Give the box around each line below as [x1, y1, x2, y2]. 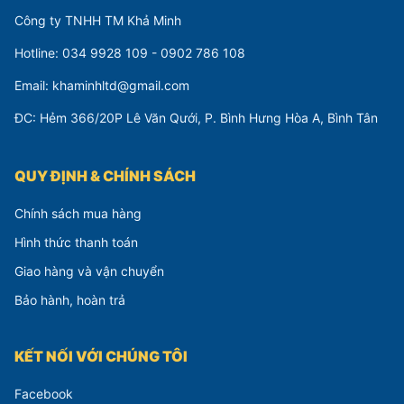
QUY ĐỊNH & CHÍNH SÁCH [14, 167, 196, 186]
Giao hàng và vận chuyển [14, 263, 164, 280]
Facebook [14, 386, 73, 402]
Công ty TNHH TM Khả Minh [14, 13, 181, 29]
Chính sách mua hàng [14, 206, 142, 222]
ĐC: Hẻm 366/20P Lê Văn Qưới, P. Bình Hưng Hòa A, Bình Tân [14, 110, 378, 126]
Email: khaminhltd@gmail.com [14, 78, 189, 94]
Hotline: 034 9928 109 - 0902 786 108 [14, 45, 245, 61]
